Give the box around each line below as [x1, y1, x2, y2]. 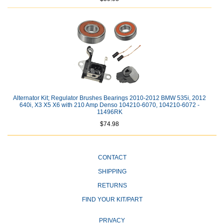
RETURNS [97, 182, 127, 189]
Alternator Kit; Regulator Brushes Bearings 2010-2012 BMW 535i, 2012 [13, 94, 206, 102]
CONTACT [97, 154, 126, 161]
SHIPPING [97, 168, 126, 175]
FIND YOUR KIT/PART [81, 196, 142, 203]
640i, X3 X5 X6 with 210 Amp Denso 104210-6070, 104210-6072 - [19, 101, 199, 109]
